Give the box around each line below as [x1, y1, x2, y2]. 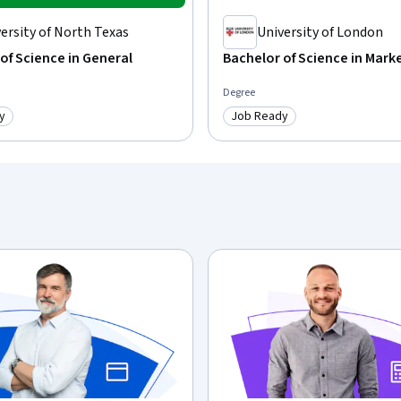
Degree [223, 84, 255, 100]
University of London [257, 21, 383, 42]
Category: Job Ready [230, 115, 354, 136]
